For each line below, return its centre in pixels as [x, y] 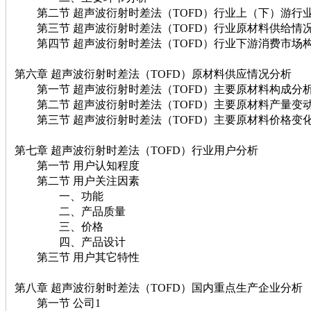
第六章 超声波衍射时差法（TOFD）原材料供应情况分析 [153, 74]
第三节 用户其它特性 [77, 257]
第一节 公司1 [58, 303]
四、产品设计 [70, 242]
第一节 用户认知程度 [77, 165]
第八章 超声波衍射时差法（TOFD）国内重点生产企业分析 [159, 287]
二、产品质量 [70, 211]
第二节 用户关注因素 [77, 180]
